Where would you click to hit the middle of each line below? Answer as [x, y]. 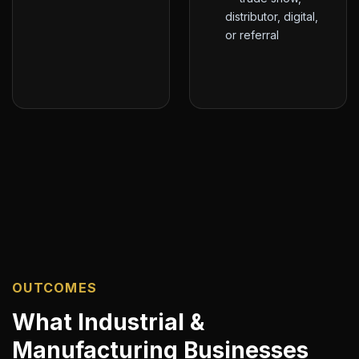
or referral [252, 34]
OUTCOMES [55, 287]
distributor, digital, [272, 16]
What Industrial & [108, 322]
